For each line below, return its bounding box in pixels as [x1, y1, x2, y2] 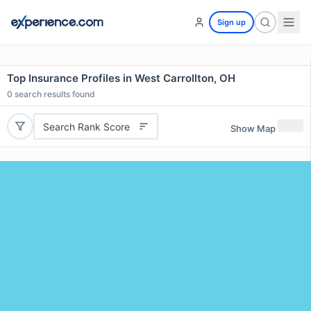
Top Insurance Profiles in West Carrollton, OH [7, 72, 235, 85]
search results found [12, 89, 95, 99]
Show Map [230, 122, 276, 134]
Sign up [217, 17, 246, 27]
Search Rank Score [42, 120, 130, 133]
